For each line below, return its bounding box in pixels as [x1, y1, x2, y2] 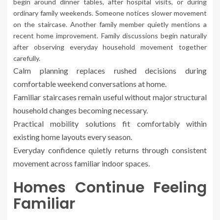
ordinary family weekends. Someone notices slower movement [13, 9, 207, 18]
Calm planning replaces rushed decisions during [13, 66, 207, 76]
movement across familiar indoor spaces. [13, 159, 150, 168]
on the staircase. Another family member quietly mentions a [13, 20, 207, 29]
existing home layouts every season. [13, 132, 132, 142]
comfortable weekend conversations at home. [13, 79, 166, 89]
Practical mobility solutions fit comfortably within [13, 119, 207, 129]
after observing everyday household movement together [13, 43, 207, 52]
